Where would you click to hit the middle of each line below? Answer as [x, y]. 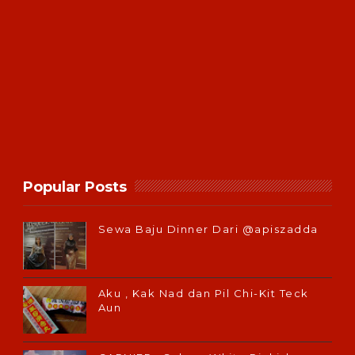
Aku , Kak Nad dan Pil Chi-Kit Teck [203, 294]
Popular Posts [74, 187]
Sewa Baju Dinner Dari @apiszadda [208, 229]
